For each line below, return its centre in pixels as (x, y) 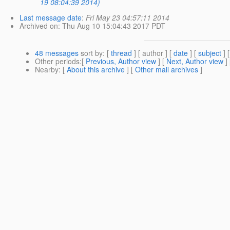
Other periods (57, 61)
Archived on (39, 26)
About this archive (96, 70)
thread (121, 53)
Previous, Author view (121, 61)
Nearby (47, 70)
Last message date (51, 18)
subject (210, 53)
